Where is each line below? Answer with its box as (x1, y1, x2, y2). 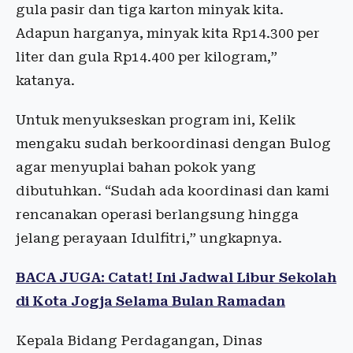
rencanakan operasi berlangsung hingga (16, 206, 299, 222)
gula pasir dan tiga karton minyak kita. (16, 2, 284, 17)
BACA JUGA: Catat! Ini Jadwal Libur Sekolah (16, 269, 336, 285)
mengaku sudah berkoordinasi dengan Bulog (16, 136, 331, 151)
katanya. (16, 72, 75, 88)
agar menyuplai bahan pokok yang (16, 159, 256, 175)
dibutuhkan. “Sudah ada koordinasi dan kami (16, 183, 329, 199)
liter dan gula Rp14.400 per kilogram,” (16, 49, 277, 65)
